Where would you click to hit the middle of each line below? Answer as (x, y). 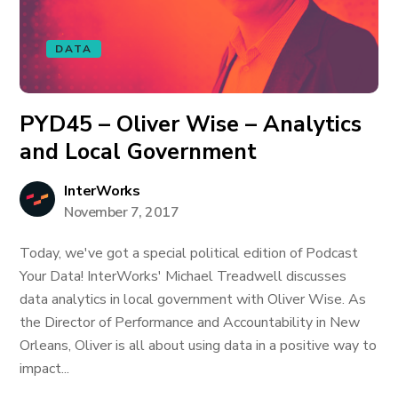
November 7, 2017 (122, 212)
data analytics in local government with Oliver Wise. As (193, 299)
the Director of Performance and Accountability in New (190, 322)
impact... (45, 369)
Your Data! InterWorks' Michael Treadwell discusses (183, 276)
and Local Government (139, 152)
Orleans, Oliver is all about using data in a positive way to (199, 346)
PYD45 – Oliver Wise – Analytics (191, 124)
